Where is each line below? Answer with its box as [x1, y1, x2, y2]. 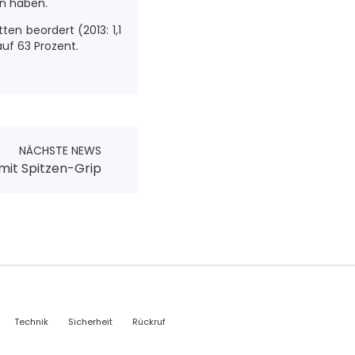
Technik [14, 315, 48, 328]
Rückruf [132, 315, 166, 328]
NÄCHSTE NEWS [19, 143, 101, 158]
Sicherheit [68, 315, 113, 328]
